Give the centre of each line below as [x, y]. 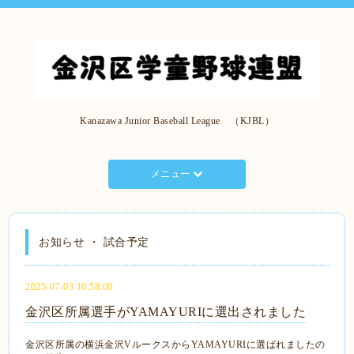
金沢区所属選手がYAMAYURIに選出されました [166, 311]
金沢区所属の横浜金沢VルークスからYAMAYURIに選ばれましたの [175, 344]
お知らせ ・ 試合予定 [94, 242]
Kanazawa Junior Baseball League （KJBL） [177, 121]
